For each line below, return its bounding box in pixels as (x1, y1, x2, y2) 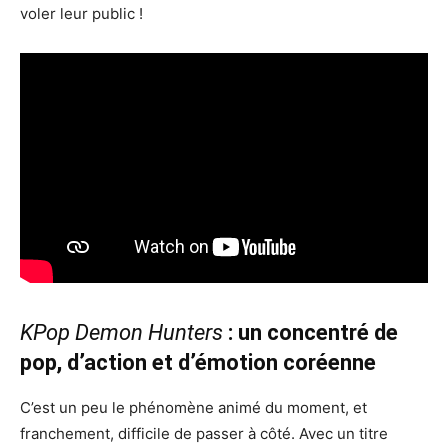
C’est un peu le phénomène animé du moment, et (20, 397, 367, 417)
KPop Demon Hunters (20, 319, 223, 345)
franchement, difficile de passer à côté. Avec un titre (20, 423, 388, 443)
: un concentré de (223, 319, 398, 345)
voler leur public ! (20, 4, 143, 24)
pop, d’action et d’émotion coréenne (20, 349, 376, 375)
